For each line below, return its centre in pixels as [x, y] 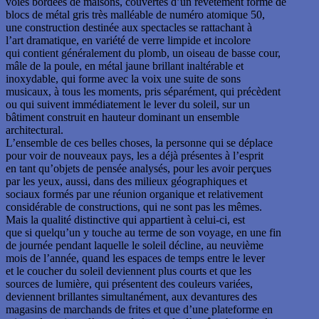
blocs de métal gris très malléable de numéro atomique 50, [135, 15]
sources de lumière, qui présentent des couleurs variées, [129, 284]
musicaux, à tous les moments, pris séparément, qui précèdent [143, 91]
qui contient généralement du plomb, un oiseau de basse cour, [143, 53]
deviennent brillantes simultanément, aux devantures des [131, 297]
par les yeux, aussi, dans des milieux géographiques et [126, 181]
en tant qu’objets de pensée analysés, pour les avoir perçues [138, 168]
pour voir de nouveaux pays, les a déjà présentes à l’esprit [135, 156]
